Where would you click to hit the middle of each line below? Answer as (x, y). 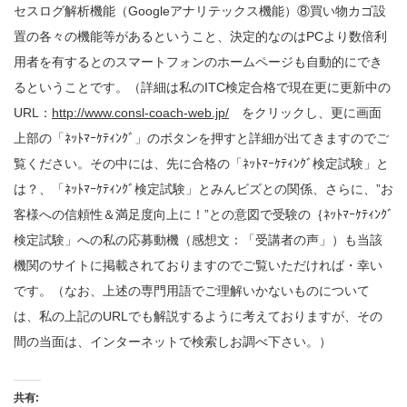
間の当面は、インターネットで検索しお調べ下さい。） (173, 342)
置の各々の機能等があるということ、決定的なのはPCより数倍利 (200, 36)
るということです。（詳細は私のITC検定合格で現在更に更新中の (202, 87)
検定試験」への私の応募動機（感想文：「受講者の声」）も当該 (198, 240)
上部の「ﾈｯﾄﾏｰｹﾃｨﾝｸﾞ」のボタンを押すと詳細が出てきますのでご (201, 138)
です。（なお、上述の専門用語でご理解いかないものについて (192, 291)
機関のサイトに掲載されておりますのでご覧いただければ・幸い (198, 265)
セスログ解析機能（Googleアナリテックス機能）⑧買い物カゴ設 (200, 11)
